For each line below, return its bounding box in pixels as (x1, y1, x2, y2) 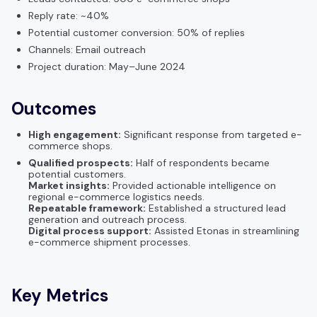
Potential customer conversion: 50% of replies (28, 25, 245, 39)
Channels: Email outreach (28, 42, 146, 56)
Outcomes (11, 97, 96, 120)
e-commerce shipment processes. (28, 235, 190, 248)
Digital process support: (28, 224, 151, 237)
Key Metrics (11, 284, 108, 306)
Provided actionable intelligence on (110, 178, 276, 192)
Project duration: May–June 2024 (28, 59, 185, 73)
